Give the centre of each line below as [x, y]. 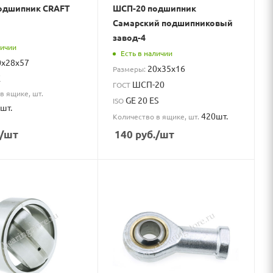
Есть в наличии [147, 53]
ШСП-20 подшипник [155, 8]
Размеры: [130, 69]
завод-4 [129, 37]
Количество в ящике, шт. [157, 116]
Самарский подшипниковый [173, 23]
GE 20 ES [142, 100]
